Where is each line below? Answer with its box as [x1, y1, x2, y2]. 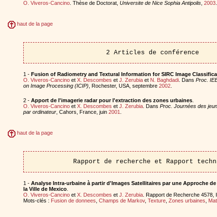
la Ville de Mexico [23, 186, 67, 192]
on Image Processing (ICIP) [23, 82, 89, 89]
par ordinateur [23, 108, 56, 115]
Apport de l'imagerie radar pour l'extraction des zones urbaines [31, 97, 192, 103]
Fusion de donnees [50, 197, 96, 203]
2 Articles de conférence [106, 49, 199, 57]
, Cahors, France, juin [56, 108, 108, 115]
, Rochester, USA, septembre [88, 82, 159, 89]
